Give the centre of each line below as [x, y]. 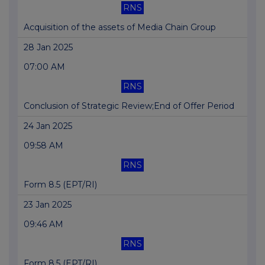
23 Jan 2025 [48, 205]
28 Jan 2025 [48, 48]
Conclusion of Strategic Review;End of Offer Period [129, 106]
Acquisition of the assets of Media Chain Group [120, 28]
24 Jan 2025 [48, 126]
